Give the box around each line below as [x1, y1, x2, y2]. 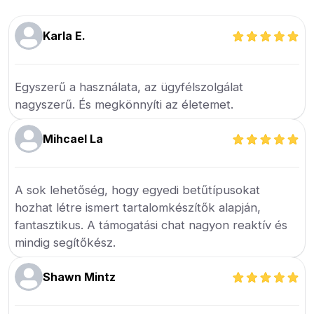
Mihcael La [43, 132, 104, 146]
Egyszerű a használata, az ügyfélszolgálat [15, 80, 244, 95]
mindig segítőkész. [15, 235, 116, 250]
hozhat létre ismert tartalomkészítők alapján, [15, 200, 261, 215]
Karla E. [43, 29, 86, 43]
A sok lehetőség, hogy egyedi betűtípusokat [15, 183, 261, 198]
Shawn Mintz [43, 270, 116, 285]
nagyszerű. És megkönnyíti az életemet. [15, 97, 234, 112]
